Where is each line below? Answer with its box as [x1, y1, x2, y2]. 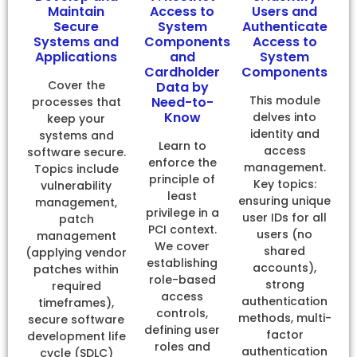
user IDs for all [242, 209, 328, 226]
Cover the [47, 76, 105, 93]
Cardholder [144, 62, 221, 81]
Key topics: [253, 175, 316, 192]
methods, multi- [237, 309, 331, 326]
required [51, 277, 101, 294]
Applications [35, 47, 118, 66]
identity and [249, 125, 320, 142]
